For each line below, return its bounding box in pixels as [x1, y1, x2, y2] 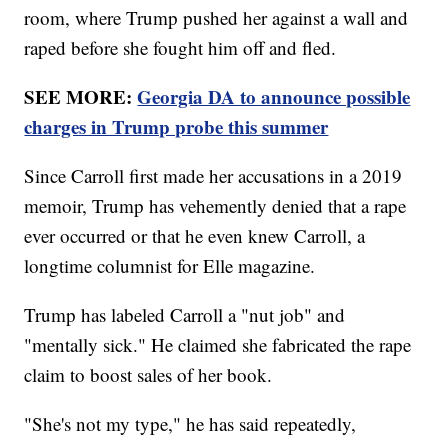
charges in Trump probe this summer [24, 113, 329, 141]
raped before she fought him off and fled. [24, 35, 337, 61]
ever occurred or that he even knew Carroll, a [24, 223, 366, 249]
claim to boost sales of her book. [24, 362, 273, 388]
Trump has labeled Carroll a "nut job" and [24, 302, 346, 328]
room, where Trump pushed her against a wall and [24, 5, 409, 31]
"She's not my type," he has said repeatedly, [24, 411, 357, 437]
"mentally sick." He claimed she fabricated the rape [24, 332, 412, 358]
